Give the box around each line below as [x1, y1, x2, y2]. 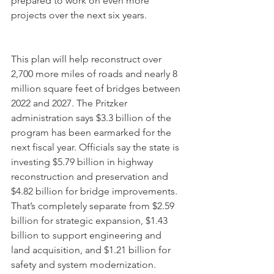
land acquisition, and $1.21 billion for [11, 244, 173, 256]
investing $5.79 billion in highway [11, 156, 155, 168]
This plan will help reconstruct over [11, 53, 164, 65]
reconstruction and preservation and [11, 171, 171, 183]
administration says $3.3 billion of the [11, 112, 174, 124]
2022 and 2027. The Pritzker [11, 97, 130, 109]
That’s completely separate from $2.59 [11, 200, 177, 212]
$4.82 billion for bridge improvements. [11, 185, 180, 198]
